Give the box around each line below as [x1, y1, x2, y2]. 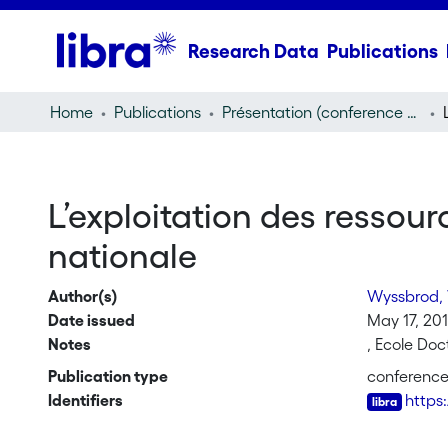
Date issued [47, 311, 135, 329]
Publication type [47, 367, 168, 385]
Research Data [187, 40, 319, 62]
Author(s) [47, 287, 118, 305]
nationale [47, 237, 197, 275]
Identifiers [47, 391, 123, 409]
